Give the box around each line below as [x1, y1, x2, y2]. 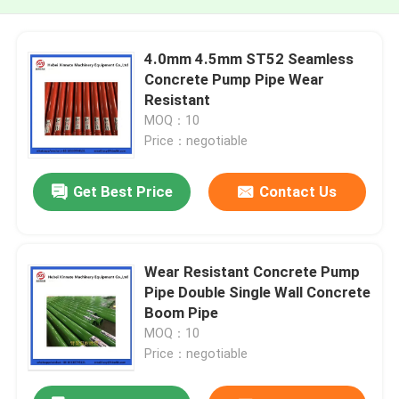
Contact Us [258, 183, 337, 201]
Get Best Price [72, 183, 173, 201]
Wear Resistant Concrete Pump [144, 262, 361, 281]
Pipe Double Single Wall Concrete [144, 282, 371, 301]
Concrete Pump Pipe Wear [144, 69, 325, 88]
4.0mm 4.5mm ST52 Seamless [144, 49, 354, 68]
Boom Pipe [144, 303, 219, 322]
